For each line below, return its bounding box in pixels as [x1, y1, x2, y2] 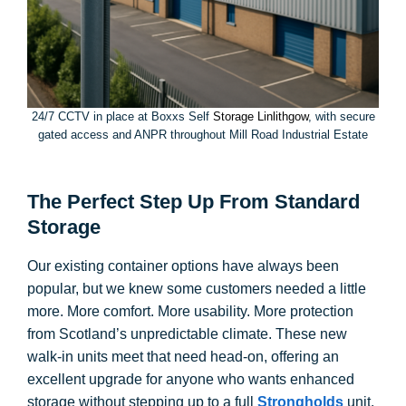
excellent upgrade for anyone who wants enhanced [27, 372, 354, 387]
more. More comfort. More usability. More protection [27, 304, 353, 319]
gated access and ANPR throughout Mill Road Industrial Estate [38, 128, 368, 141]
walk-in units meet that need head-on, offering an [27, 349, 339, 364]
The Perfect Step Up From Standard [27, 190, 360, 213]
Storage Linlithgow [212, 110, 308, 123]
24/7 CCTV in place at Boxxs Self [31, 110, 213, 123]
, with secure [307, 110, 375, 123]
